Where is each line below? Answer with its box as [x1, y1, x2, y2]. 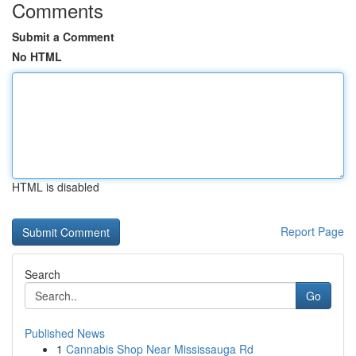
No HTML [12, 48, 62, 64]
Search [25, 266, 60, 282]
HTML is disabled [12, 179, 99, 195]
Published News [25, 325, 105, 341]
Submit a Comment [12, 29, 114, 44]
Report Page [281, 223, 344, 239]
